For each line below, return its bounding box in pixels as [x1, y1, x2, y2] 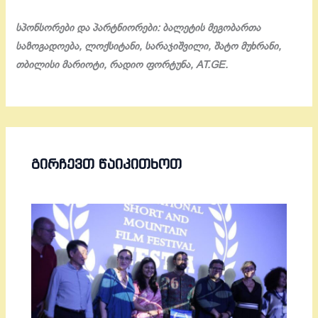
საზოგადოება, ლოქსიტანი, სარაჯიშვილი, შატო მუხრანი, [16, 41, 282, 52]
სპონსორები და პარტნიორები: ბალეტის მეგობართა [16, 23, 261, 33]
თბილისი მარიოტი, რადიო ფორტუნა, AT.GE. [16, 60, 229, 70]
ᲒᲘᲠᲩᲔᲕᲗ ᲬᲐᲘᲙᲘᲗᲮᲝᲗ [31, 155, 182, 172]
